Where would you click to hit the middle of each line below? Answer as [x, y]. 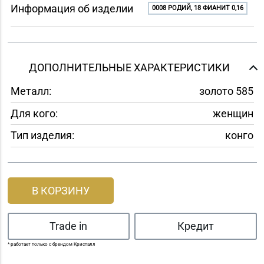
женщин [233, 113]
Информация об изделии [72, 9]
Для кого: [34, 113]
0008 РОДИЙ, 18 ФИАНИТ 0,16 [197, 8]
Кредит [195, 226]
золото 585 [226, 91]
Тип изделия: [42, 136]
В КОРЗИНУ [60, 190]
